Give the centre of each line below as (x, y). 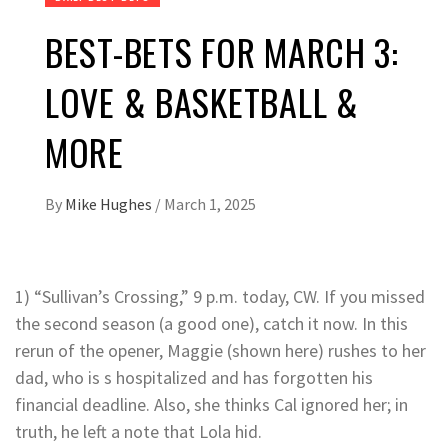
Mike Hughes (110, 204)
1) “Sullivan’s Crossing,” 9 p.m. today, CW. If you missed (220, 297)
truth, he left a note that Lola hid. (138, 432)
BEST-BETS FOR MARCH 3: (222, 52)
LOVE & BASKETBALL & (202, 102)
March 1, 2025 (210, 204)
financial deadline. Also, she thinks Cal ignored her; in (211, 405)
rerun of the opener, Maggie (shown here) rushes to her (220, 351)
